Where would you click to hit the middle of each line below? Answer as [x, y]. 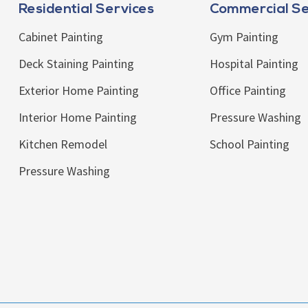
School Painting [250, 145]
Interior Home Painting [77, 118]
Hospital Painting [254, 64]
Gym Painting [244, 37]
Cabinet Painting [60, 37]
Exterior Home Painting [78, 91]
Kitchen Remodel [63, 145]
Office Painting [248, 91]
